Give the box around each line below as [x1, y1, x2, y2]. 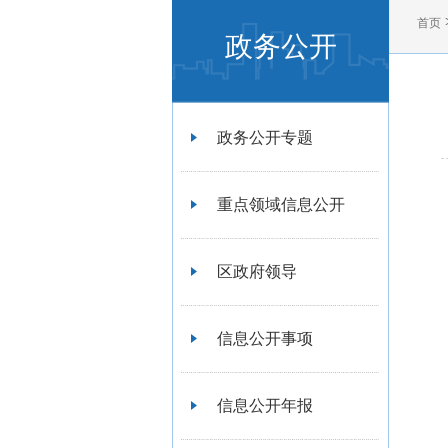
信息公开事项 [217, 330, 313, 347]
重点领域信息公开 [217, 196, 345, 213]
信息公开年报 [217, 397, 313, 414]
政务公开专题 [217, 129, 313, 146]
